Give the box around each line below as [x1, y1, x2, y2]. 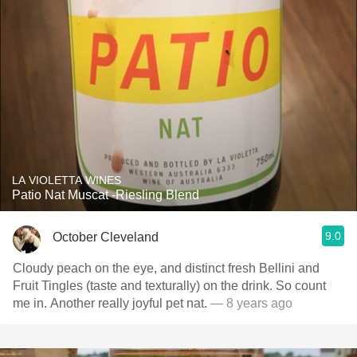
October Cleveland [53, 229, 159, 244]
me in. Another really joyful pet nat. [13, 296, 207, 310]
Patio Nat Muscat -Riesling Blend [12, 188, 199, 202]
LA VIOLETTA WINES [12, 174, 121, 186]
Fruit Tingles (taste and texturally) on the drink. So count [13, 279, 326, 292]
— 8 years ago [207, 296, 292, 310]
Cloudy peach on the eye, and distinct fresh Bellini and [13, 261, 320, 275]
